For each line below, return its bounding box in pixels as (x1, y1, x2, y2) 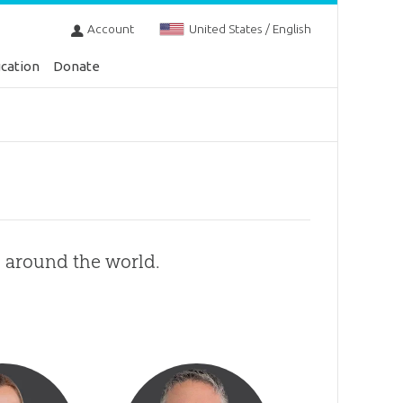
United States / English (188, 22, 311, 37)
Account (86, 22, 134, 37)
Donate (53, 58, 101, 74)
